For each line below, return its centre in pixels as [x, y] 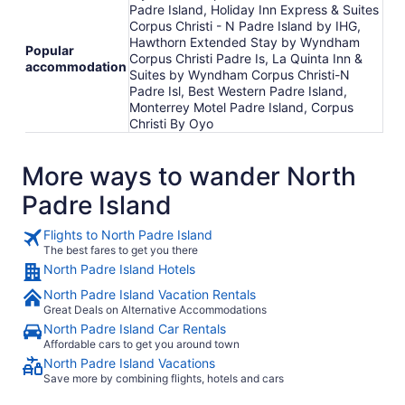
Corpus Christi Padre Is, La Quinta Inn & [246, 58]
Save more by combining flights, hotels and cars [164, 378]
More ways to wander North [189, 176]
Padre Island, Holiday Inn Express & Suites [254, 9]
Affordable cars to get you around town [141, 344]
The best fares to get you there [121, 250]
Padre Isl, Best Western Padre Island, [238, 91]
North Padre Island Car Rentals [135, 329]
